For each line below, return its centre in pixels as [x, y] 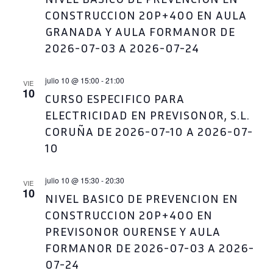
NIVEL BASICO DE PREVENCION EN [141, 198]
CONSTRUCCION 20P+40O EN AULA [146, 15]
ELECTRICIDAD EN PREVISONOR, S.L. [147, 115]
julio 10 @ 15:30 [72, 180]
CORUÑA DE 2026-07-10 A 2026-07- [149, 131]
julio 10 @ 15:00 [72, 80]
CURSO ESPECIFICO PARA [115, 98]
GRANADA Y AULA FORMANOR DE [140, 31]
